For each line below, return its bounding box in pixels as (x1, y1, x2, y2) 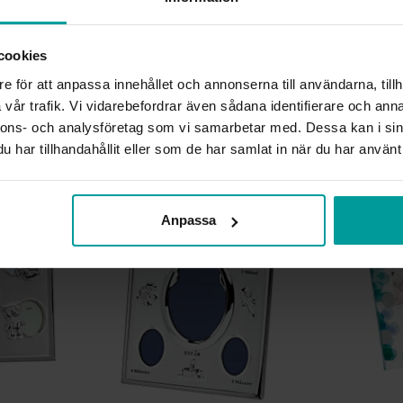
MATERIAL (206, 98, 268, 115)
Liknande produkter (121, 153, 282, 175)
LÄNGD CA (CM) (206, 58, 302, 76)
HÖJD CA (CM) (206, 39, 290, 56)
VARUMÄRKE (206, 78, 282, 95)
